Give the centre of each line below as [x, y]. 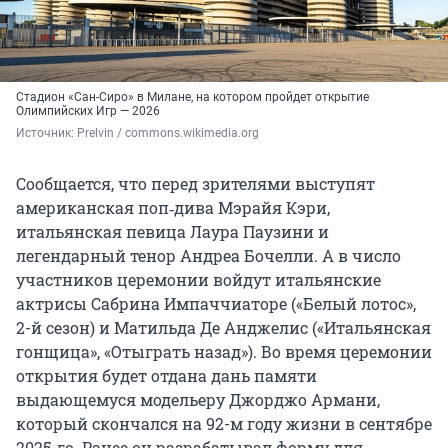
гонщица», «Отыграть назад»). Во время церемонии [224, 352]
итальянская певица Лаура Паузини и [172, 232]
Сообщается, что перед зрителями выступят [195, 184]
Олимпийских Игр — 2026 [88, 111]
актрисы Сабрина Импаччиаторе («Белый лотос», [216, 304]
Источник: [46, 133]
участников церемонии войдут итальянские [198, 280]
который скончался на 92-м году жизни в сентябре [224, 424]
